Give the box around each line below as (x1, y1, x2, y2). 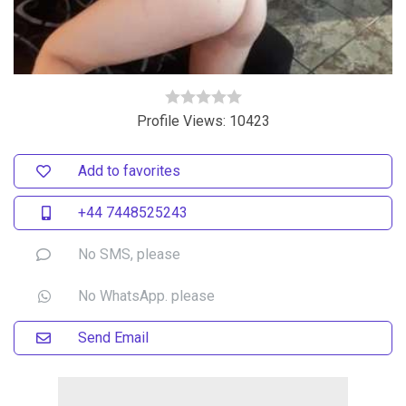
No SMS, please (78, 246, 180, 263)
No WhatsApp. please (78, 287, 215, 304)
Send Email (78, 329, 149, 346)
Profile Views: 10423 (136, 112, 270, 130)
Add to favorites (78, 162, 180, 179)
